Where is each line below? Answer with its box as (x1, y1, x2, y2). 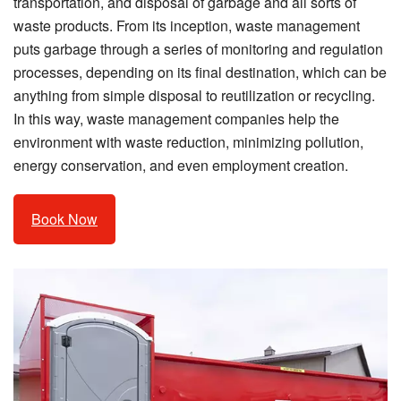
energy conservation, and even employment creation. (13, 155, 348, 176)
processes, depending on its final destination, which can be (13, 62, 387, 83)
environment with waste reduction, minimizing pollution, (13, 132, 363, 153)
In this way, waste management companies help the (13, 108, 339, 130)
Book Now (31, 209, 98, 230)
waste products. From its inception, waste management (13, 15, 360, 37)
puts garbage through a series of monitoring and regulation (13, 38, 383, 60)
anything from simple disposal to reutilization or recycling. (13, 85, 375, 107)
